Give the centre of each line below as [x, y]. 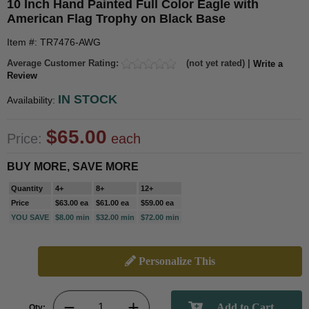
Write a [268, 63]
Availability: [32, 100]
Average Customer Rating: [64, 63]
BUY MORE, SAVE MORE [73, 167]
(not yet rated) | [218, 63]
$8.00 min [72, 218]
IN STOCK [88, 100]
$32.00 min [115, 218]
